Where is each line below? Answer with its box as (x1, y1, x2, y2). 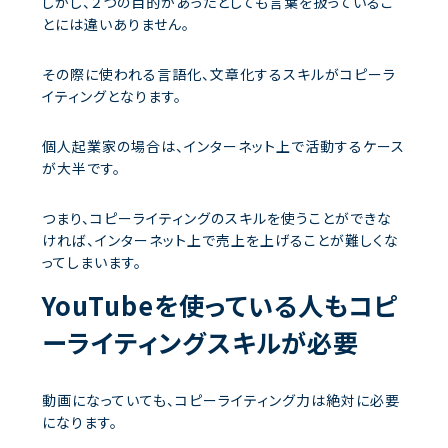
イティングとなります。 (42, 85, 182, 106)
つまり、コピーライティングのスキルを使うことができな (42, 207, 392, 228)
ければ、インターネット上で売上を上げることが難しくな (42, 229, 399, 250)
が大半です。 (42, 157, 121, 178)
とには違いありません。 (42, 13, 190, 34)
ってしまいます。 (42, 251, 142, 272)
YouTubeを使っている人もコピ (42, 286, 399, 323)
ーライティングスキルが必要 (42, 323, 359, 360)
